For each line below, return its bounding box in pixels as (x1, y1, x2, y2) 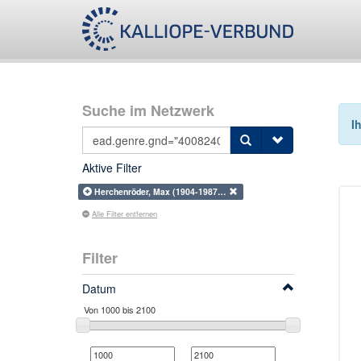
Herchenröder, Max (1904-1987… (94, 185, 230, 197)
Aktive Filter (82, 160, 142, 176)
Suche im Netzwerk (82, 100, 214, 121)
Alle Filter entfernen (92, 208, 157, 219)
